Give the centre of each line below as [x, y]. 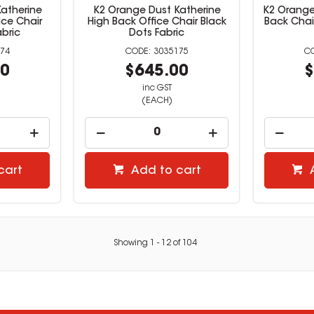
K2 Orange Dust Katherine [157, 11]
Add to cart [166, 171]
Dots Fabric [157, 33]
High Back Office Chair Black [157, 22]
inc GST [157, 88]
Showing [131, 244]
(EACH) [157, 101]
